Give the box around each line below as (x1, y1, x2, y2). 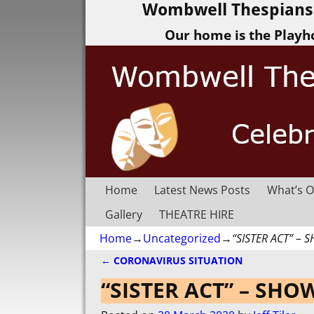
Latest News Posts (154, 182, 250, 198)
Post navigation (101, 264, 221, 285)
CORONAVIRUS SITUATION (111, 254, 243, 268)
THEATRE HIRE (159, 206, 234, 222)
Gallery (105, 206, 142, 222)
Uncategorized (143, 231, 221, 247)
